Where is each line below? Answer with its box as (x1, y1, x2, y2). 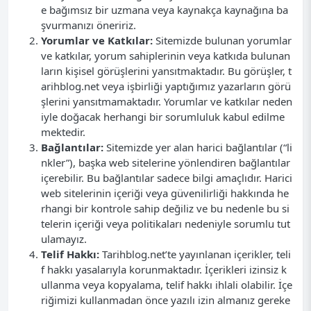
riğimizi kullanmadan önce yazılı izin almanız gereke (41, 293, 290, 307)
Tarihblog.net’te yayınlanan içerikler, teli (99, 247, 291, 261)
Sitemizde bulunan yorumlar (153, 33, 292, 47)
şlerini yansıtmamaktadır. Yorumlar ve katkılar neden (41, 94, 292, 108)
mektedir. (41, 125, 85, 139)
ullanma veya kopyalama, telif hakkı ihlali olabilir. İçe (41, 278, 292, 292)
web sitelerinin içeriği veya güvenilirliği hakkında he (41, 186, 289, 200)
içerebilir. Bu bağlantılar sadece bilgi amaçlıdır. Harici (41, 171, 292, 185)
